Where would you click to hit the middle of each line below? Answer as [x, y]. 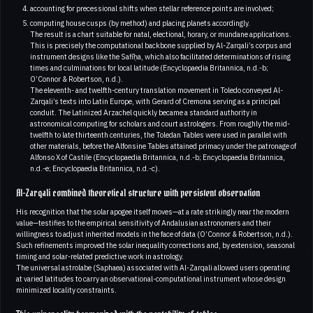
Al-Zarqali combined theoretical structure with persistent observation [138, 194]
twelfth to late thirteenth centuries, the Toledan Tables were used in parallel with [158, 135]
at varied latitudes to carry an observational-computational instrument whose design [151, 279]
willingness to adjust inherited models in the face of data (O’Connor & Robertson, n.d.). [154, 234]
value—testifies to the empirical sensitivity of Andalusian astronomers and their [144, 223]
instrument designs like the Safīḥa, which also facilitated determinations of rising [160, 57]
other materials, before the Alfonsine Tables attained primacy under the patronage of [163, 146]
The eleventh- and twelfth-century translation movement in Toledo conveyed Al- [156, 90]
